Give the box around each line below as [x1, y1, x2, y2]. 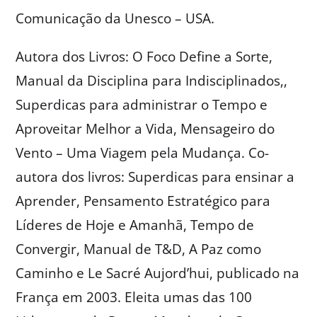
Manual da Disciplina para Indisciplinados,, [16, 71, 288, 90]
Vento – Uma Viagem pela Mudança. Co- [16, 143, 270, 162]
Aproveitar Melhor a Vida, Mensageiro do [16, 119, 275, 138]
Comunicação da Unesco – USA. [16, 8, 215, 28]
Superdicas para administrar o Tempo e [16, 95, 268, 114]
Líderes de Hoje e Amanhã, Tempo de [16, 215, 255, 234]
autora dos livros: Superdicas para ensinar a [16, 167, 295, 186]
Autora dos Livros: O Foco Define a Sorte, [16, 47, 273, 66]
